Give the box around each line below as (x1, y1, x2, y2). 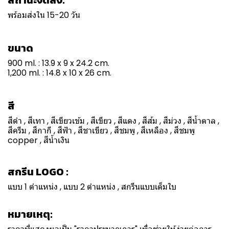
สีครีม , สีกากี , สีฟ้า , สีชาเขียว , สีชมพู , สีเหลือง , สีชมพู (8, 125, 195, 136)
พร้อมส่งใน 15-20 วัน (8, 9, 80, 21)
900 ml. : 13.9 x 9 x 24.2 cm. (8, 57, 109, 69)
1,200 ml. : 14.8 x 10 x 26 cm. (8, 67, 111, 79)
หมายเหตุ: (8, 207, 52, 222)
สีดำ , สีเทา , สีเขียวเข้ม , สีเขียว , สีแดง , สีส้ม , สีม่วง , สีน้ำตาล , (8, 115, 219, 127)
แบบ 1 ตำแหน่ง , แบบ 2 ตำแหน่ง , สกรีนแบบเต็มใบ (8, 181, 185, 193)
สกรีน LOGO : (8, 164, 74, 179)
